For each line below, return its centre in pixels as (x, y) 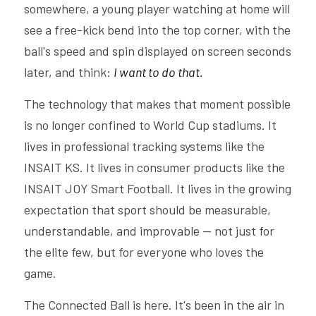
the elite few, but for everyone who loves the (144, 252)
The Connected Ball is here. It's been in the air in (154, 305)
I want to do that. (158, 72)
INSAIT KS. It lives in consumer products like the (154, 167)
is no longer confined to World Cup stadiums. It (150, 125)
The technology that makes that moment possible (157, 104)
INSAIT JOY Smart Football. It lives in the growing (158, 188)
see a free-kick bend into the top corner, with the (157, 30)
